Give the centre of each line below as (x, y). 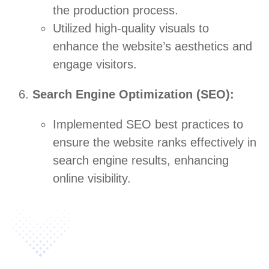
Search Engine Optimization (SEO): (133, 95)
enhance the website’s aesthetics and (153, 47)
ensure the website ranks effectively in (155, 143)
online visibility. (92, 179)
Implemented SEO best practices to (148, 125)
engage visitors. (95, 65)
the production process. (116, 11)
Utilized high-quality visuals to (131, 29)
